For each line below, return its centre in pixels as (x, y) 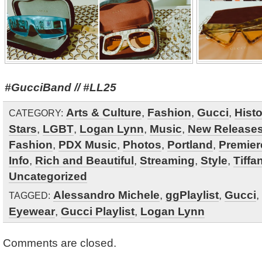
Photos (142, 144)
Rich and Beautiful (85, 160)
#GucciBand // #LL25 (61, 87)
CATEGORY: (36, 113)
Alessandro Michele (106, 195)
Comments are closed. (60, 243)
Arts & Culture (104, 112)
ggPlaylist (192, 195)
